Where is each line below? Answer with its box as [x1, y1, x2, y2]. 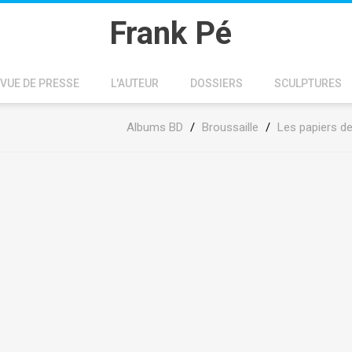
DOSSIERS [190, 77, 243, 90]
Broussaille [202, 120, 258, 134]
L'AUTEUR [111, 77, 159, 90]
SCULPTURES [274, 77, 342, 90]
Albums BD [126, 120, 183, 134]
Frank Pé [108, 15, 232, 52]
